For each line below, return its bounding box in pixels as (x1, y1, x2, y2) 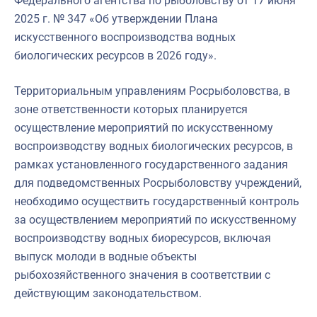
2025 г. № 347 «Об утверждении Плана (14, 11, 218, 25)
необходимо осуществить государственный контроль (14, 194, 299, 208)
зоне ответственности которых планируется (14, 102, 248, 116)
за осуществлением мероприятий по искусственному (14, 212, 296, 226)
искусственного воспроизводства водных (14, 30, 236, 44)
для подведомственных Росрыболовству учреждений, (14, 175, 301, 190)
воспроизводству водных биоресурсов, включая (14, 231, 271, 245)
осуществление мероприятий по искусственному (14, 120, 273, 134)
